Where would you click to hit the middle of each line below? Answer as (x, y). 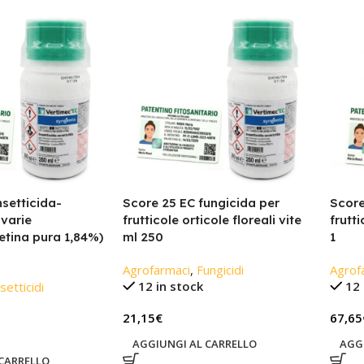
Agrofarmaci (156, 269)
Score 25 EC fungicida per (201, 202)
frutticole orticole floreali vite (212, 219)
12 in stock (171, 286)
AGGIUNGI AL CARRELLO (194, 343)
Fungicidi (220, 269)
